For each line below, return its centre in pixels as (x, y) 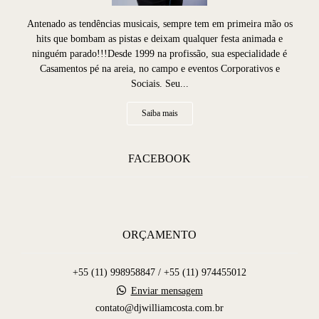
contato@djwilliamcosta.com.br (159, 308)
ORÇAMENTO (159, 235)
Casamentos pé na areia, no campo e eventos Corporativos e (159, 69)
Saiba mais (159, 114)
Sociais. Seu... (159, 84)
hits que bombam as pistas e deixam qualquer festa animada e (159, 39)
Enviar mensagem (167, 291)
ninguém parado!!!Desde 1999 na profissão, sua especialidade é (159, 54)
